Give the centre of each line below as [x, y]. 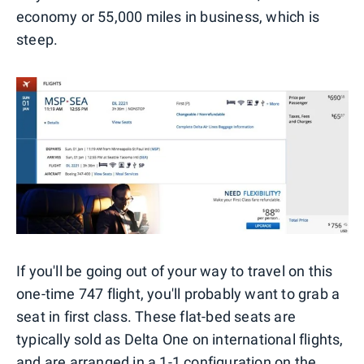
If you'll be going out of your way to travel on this [175, 271]
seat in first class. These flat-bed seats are [156, 317]
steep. [37, 39]
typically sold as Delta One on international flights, [180, 340]
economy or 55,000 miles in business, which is [168, 16]
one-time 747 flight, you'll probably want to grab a [178, 294]
